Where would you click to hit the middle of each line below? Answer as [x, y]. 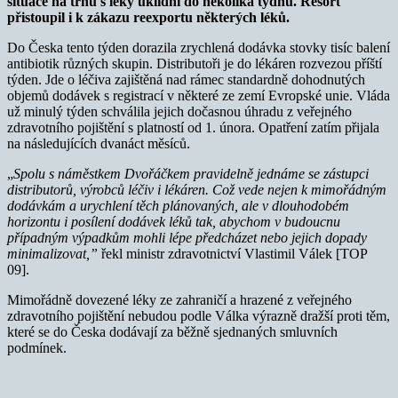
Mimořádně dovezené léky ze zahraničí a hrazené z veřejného [179, 299]
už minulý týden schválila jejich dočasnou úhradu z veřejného [179, 111]
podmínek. [37, 347]
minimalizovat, [48, 253]
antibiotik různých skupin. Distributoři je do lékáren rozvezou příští [195, 63]
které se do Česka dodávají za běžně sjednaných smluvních [172, 331]
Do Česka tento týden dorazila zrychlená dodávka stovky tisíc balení [199, 47]
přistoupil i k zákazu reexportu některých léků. [148, 17]
